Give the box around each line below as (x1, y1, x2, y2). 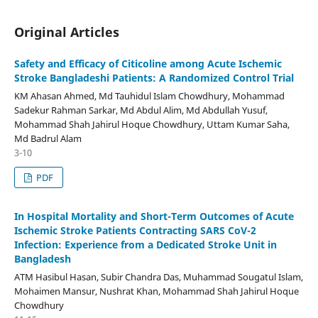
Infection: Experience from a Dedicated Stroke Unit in (13, 237, 277, 251)
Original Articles (13, 23, 119, 40)
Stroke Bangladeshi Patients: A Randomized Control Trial (13, 70, 294, 84)
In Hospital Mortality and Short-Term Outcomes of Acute (13, 209, 294, 223)
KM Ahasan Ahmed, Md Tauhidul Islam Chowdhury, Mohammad (13, 89, 285, 102)
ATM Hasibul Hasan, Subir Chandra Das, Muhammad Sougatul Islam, (13, 270, 303, 283)
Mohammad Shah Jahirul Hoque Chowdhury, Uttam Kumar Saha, (13, 117, 290, 131)
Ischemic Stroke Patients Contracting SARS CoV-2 (13, 223, 256, 237)
